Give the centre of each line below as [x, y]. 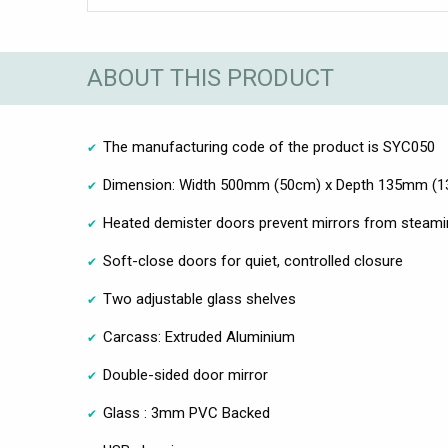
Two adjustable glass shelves [199, 298]
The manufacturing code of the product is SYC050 [269, 146]
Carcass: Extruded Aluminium [199, 336]
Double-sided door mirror [185, 374]
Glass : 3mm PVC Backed [186, 412]
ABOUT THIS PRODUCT [210, 78]
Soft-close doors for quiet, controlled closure [253, 260]
